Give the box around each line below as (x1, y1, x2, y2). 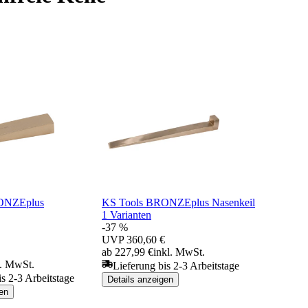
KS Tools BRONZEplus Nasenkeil (102, 196, 255, 208)
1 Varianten (102, 208, 151, 221)
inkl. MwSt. (153, 245, 205, 258)
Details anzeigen (107, 274, 173, 285)
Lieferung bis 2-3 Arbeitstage (113, 259, 239, 272)
